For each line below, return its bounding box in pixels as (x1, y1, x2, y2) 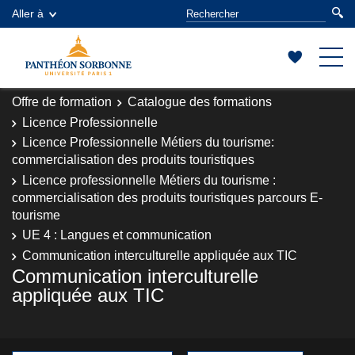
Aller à (12, 7, 44, 20)
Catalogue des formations (128, 95, 272, 109)
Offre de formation (12, 95, 112, 109)
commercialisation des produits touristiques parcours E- (12, 190, 323, 204)
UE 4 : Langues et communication (22, 228, 212, 242)
